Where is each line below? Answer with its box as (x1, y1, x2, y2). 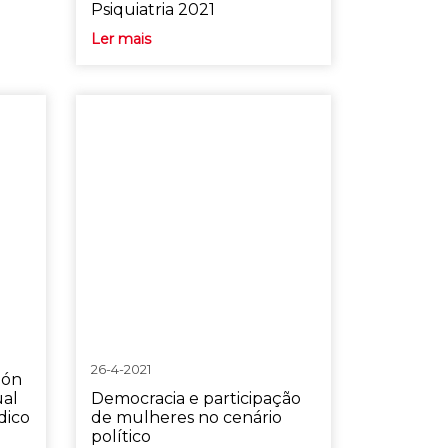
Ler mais (90, 30, 151, 48)
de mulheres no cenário (90, 408, 282, 427)
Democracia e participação (90, 389, 301, 408)
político (90, 427, 151, 446)
